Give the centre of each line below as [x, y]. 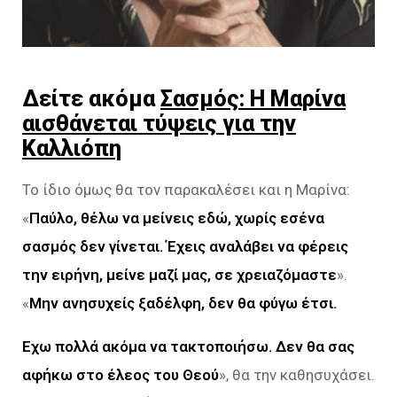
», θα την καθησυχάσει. [297, 374]
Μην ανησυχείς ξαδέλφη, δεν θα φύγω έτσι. [183, 303]
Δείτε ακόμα [91, 98]
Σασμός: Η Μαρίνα [253, 98]
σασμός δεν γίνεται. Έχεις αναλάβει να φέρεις [185, 246]
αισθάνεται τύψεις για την [159, 123]
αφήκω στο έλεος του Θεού [121, 374]
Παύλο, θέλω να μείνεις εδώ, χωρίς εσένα [177, 218]
